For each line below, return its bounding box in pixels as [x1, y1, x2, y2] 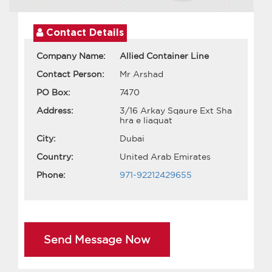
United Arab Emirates [120, 151, 211, 161]
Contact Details [43, 27, 124, 38]
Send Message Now [44, 233, 151, 245]
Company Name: [36, 50, 106, 61]
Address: [36, 105, 73, 115]
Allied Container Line [120, 50, 209, 61]
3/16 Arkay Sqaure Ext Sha [120, 105, 232, 115]
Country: [36, 151, 73, 161]
